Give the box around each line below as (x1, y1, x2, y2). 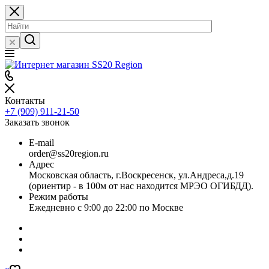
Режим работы (29, 192, 88, 202)
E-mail (29, 138, 54, 148)
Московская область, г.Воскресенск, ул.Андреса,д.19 (29, 170, 244, 180)
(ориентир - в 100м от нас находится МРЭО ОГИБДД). (29, 181, 253, 191)
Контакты (5, 95, 45, 106)
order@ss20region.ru (29, 148, 109, 159)
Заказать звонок (5, 117, 70, 127)
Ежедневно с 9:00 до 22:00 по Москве (29, 202, 183, 213)
